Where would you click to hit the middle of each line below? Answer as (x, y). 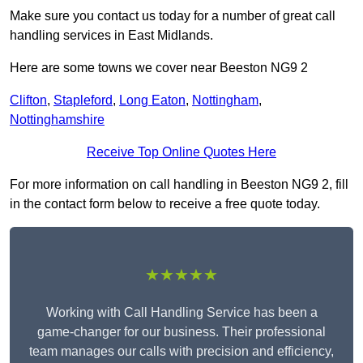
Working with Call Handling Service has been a (181, 313)
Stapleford (83, 100)
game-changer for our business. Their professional (181, 332)
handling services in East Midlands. (111, 36)
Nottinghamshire (57, 120)
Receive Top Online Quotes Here (181, 152)
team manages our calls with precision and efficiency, (181, 352)
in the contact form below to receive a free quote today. (165, 204)
